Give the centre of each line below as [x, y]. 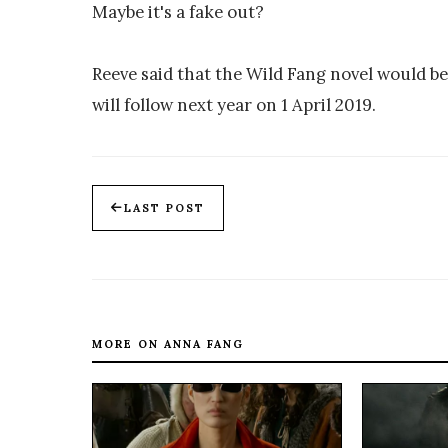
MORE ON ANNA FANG [168, 344]
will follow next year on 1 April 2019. [234, 105]
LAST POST [164, 208]
